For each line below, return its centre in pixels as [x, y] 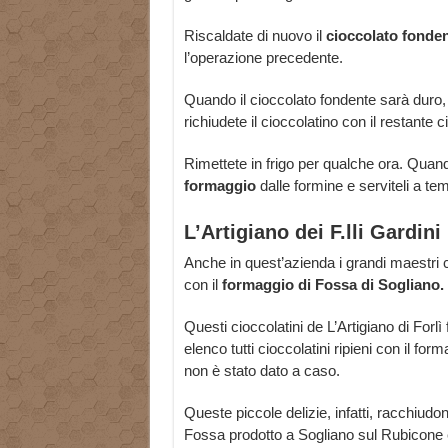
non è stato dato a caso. [261, 371]
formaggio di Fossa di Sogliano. [332, 285]
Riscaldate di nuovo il [252, 36]
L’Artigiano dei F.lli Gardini [312, 232]
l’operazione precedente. [263, 58]
